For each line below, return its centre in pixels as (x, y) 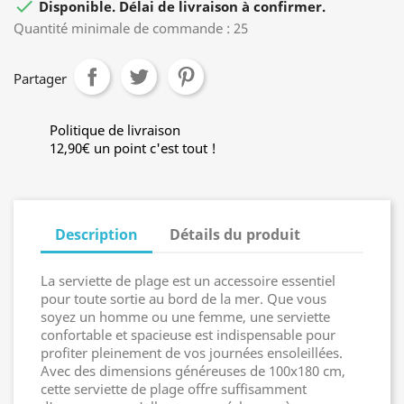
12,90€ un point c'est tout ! (133, 147)
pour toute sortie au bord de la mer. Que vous (184, 298)
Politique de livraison (115, 129)
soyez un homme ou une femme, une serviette (185, 316)
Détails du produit (235, 234)
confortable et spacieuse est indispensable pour (188, 334)
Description (96, 234)
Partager (40, 78)
